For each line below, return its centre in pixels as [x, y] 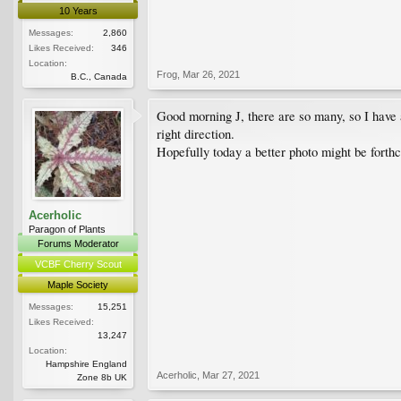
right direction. [196, 133]
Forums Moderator [78, 243]
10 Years [78, 10]
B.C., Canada [99, 76]
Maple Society [78, 284]
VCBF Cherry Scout [78, 264]
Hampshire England [86, 363]
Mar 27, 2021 [231, 375]
